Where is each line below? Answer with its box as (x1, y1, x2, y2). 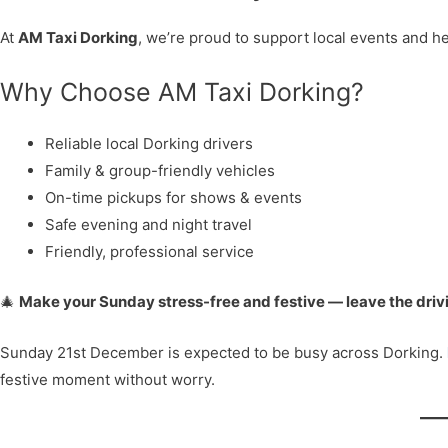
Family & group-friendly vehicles (45, 161, 275, 180)
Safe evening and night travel (45, 215, 252, 234)
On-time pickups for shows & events (45, 188, 302, 207)
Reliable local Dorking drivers (45, 134, 253, 153)
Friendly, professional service (45, 242, 254, 261)
